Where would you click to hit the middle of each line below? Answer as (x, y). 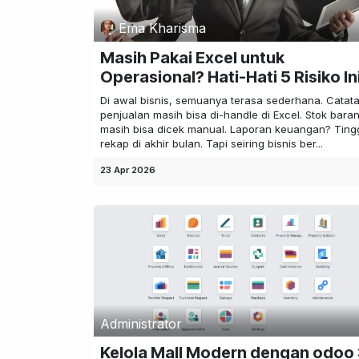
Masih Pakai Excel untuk (192, 58)
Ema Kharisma (163, 28)
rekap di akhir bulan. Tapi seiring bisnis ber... (212, 144)
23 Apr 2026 (128, 170)
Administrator (141, 323)
